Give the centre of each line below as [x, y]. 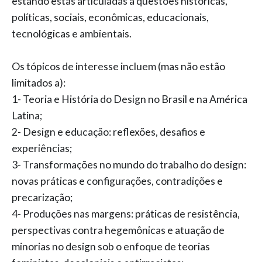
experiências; [42, 148]
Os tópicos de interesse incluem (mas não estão [118, 66]
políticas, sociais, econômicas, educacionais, [110, 17]
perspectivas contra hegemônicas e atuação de [118, 230]
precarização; [42, 197]
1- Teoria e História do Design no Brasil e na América [130, 99]
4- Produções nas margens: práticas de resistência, [126, 214]
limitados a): [39, 83]
